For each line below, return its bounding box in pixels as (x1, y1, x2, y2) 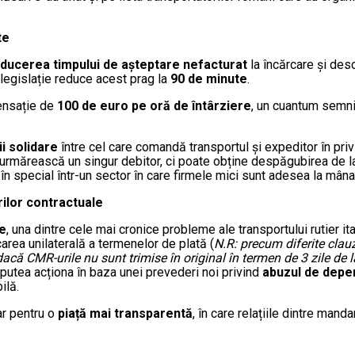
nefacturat (183, 57, 247, 73)
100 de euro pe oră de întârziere (57, 98, 251, 114)
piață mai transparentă (58, 306, 193, 322)
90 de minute (170, 71, 247, 87)
